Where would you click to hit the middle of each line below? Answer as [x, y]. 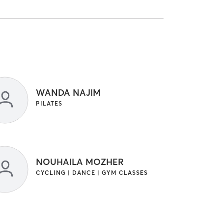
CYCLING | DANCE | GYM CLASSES [92, 173]
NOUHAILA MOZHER [80, 162]
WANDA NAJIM [68, 93]
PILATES [49, 104]
